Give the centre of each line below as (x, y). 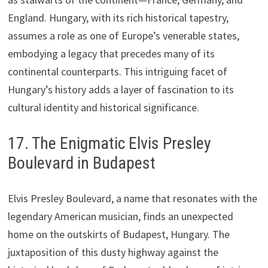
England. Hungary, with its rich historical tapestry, (118, 17)
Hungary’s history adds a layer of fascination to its (121, 89)
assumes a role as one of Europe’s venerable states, (123, 35)
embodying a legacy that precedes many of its (111, 53)
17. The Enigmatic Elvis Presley (109, 143)
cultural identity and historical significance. (103, 107)
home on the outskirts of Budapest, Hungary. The (118, 234)
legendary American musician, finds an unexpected (120, 216)
